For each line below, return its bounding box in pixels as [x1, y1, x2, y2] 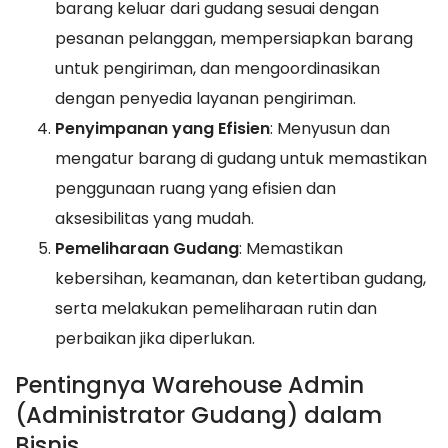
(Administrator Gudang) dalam [15, 398, 382, 431]
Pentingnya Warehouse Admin [15, 368, 364, 401]
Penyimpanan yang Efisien [55, 116, 270, 140]
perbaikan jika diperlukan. [55, 326, 255, 350]
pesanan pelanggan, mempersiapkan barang [55, 26, 413, 50]
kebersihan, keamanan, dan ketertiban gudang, [55, 266, 426, 290]
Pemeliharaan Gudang [55, 236, 239, 260]
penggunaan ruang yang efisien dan [55, 176, 336, 200]
